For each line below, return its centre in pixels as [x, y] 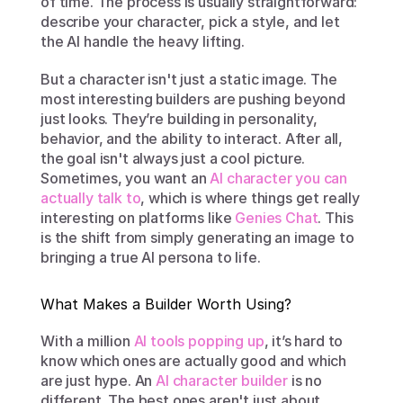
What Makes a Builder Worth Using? [166, 304]
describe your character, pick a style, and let [190, 22]
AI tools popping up [199, 341]
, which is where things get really [251, 198]
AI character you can [279, 178]
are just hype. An [99, 381]
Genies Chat [277, 218]
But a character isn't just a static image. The [189, 79]
